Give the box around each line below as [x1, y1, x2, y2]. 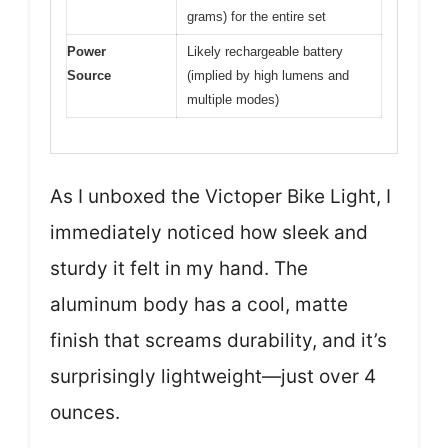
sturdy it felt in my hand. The [50, 256, 308, 280]
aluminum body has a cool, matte [50, 292, 348, 316]
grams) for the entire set [187, 9, 326, 24]
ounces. [50, 400, 120, 424]
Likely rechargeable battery [187, 44, 343, 59]
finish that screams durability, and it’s [50, 328, 387, 352]
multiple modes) [187, 92, 279, 107]
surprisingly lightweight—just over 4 [50, 364, 376, 388]
